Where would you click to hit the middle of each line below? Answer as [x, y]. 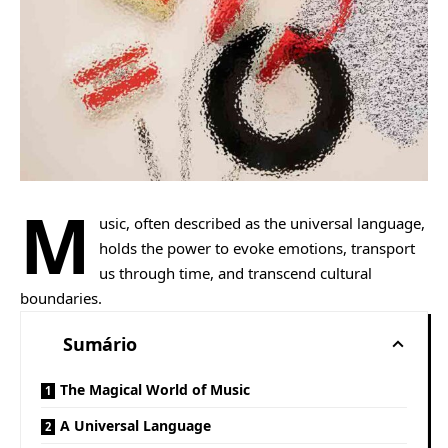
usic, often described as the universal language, [261, 222]
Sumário [100, 343]
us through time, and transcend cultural [235, 272]
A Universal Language [135, 425]
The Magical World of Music [155, 389]
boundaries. [61, 297]
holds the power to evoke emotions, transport [256, 247]
